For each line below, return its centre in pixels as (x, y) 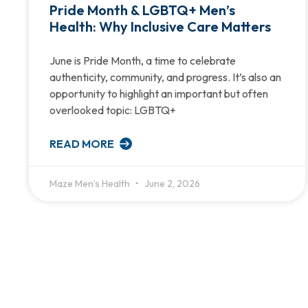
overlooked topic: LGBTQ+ (113, 110)
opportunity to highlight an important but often (159, 93)
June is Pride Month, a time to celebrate (143, 60)
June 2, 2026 (171, 183)
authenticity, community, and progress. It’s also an (165, 77)
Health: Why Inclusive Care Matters (160, 26)
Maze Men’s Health (91, 183)
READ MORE (83, 143)
